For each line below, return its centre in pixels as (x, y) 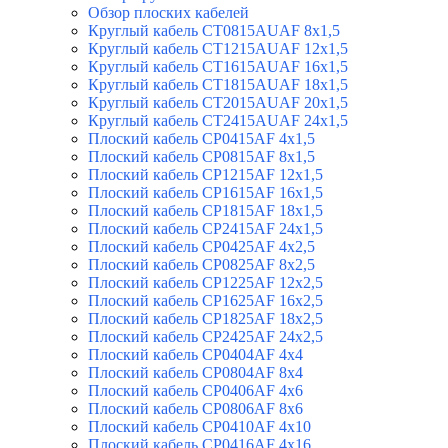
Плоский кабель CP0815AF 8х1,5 (201, 157)
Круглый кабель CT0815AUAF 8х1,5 (214, 31)
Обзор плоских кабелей (168, 13)
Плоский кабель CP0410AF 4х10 (199, 427)
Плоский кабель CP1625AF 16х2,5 (205, 301)
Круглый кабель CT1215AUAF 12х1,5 (218, 49)
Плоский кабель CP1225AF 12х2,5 (205, 283)
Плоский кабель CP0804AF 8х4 (195, 373)
